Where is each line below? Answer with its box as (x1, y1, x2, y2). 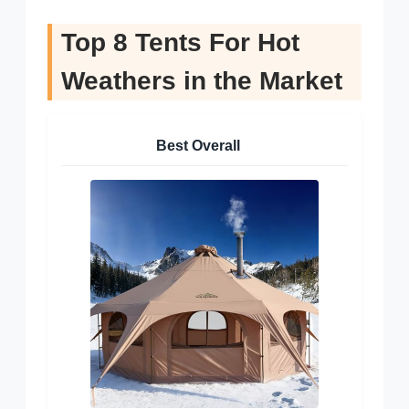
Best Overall (155, 138, 240, 154)
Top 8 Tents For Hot (61, 28, 299, 58)
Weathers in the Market (61, 67, 342, 96)
